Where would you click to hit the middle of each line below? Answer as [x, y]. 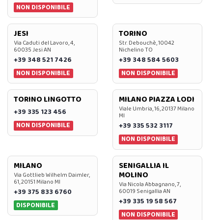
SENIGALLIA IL [144, 165]
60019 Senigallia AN [144, 191]
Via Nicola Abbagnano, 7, [150, 184]
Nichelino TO [136, 50]
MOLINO [133, 175]
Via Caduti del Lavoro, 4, [44, 43]
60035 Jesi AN [32, 50]
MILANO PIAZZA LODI [156, 100]
